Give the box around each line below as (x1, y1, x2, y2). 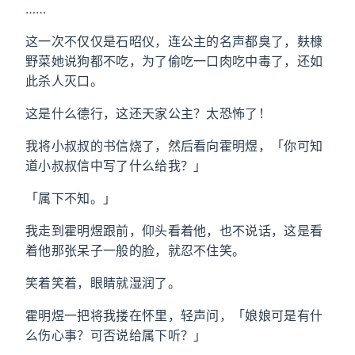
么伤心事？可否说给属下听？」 (25, 327, 207, 343)
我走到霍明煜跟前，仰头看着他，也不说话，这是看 (25, 223, 323, 239)
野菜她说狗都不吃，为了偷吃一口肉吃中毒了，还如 (25, 53, 323, 69)
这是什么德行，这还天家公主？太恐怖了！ (25, 105, 272, 121)
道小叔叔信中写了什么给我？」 (25, 158, 207, 174)
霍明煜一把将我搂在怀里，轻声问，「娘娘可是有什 (25, 307, 323, 323)
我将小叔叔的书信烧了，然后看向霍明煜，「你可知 (25, 138, 323, 154)
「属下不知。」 (25, 190, 116, 206)
